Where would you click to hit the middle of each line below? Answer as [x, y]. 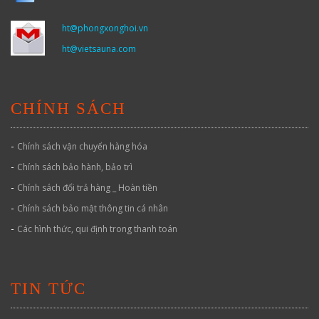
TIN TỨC [48, 289]
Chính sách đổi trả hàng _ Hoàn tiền [87, 188]
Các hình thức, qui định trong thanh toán [97, 229]
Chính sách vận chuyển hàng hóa [82, 146]
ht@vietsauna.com [99, 49]
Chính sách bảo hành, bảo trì [75, 167]
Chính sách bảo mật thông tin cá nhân [93, 208]
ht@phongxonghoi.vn [105, 28]
